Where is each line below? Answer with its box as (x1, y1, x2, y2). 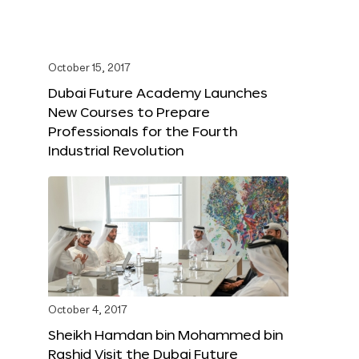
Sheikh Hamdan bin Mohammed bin (48, 327, 283, 343)
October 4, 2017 (48, 305, 127, 317)
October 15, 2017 (48, 63, 131, 75)
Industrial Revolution (48, 143, 184, 159)
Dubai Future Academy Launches (48, 85, 268, 101)
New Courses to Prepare (48, 104, 210, 120)
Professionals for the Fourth (48, 123, 237, 139)
